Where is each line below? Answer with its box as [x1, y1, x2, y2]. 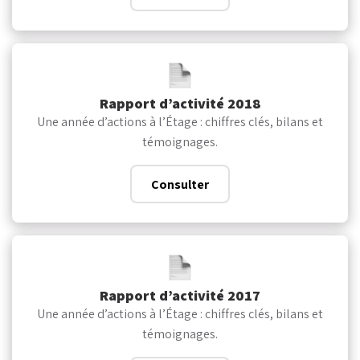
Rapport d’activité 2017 [100, 285, 260, 305]
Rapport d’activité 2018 [99, 93, 261, 112]
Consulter [151, 175, 209, 193]
